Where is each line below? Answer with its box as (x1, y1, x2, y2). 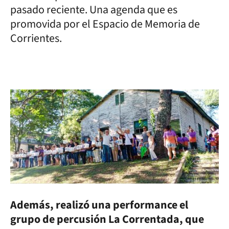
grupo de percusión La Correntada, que (10, 211, 204, 227)
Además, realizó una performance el (10, 196, 188, 213)
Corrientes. (10, 30, 62, 47)
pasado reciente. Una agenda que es (10, 1, 177, 18)
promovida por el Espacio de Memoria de (10, 15, 200, 32)
